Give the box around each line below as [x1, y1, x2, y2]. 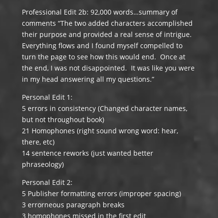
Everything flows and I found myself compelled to [21, 41, 182, 50]
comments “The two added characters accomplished [21, 18, 193, 28]
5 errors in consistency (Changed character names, [21, 104, 187, 113]
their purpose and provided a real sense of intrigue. [21, 30, 194, 39]
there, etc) [21, 137, 54, 146]
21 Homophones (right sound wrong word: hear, [21, 126, 178, 135]
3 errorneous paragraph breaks [21, 200, 125, 209]
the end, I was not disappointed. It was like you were [21, 63, 195, 73]
